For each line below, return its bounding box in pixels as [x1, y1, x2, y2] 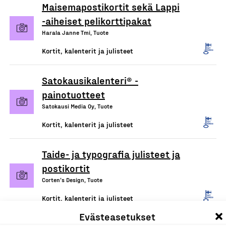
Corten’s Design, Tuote [42, 176, 102, 183]
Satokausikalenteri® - [42, 74, 138, 86]
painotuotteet [42, 88, 105, 100]
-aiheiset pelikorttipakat [42, 15, 151, 27]
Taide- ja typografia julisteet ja [42, 148, 180, 160]
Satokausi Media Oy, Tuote [42, 102, 112, 109]
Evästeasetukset [79, 210, 155, 222]
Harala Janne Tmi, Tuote [42, 29, 108, 36]
